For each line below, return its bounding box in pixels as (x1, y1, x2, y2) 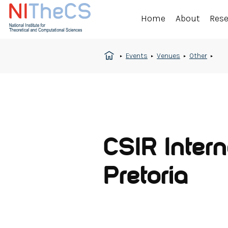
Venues (157, 51, 180, 60)
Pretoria (103, 165, 188, 189)
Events (126, 51, 148, 60)
